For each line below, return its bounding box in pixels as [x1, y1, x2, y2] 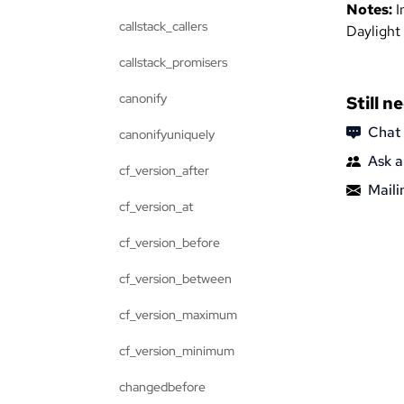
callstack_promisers [119, 54, 227, 70]
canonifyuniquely [119, 126, 215, 142]
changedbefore [119, 379, 206, 395]
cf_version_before [119, 234, 220, 251]
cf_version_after [119, 162, 209, 179]
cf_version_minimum [119, 343, 234, 359]
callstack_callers [119, 18, 207, 34]
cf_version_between [119, 271, 232, 287]
